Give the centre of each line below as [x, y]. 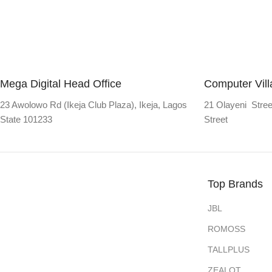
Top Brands [235, 184]
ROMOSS [226, 229]
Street [216, 119]
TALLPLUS [228, 249]
